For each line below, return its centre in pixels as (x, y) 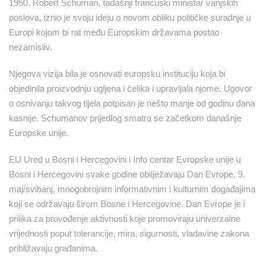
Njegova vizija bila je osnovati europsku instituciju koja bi (117, 73)
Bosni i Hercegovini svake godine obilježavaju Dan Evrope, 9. (127, 174)
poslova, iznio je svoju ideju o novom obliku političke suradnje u (130, 17)
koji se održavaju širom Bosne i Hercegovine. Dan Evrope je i (127, 203)
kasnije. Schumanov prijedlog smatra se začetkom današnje (125, 118)
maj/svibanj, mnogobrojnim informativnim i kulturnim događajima (132, 189)
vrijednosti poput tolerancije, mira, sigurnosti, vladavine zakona (129, 233)
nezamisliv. (30, 47)
